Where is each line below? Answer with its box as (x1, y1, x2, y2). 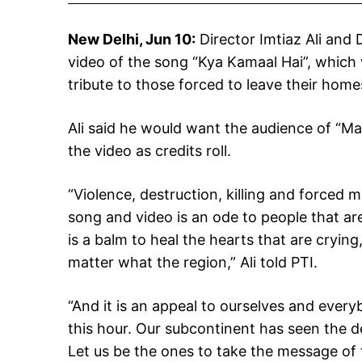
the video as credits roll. (68, 142, 231, 160)
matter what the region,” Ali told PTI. (68, 254, 318, 271)
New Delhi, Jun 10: (68, 31, 196, 48)
